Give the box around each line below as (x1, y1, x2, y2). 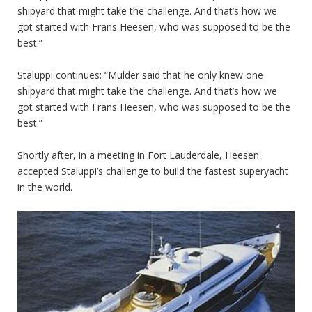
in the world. (17, 180, 72, 194)
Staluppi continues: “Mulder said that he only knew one (17, 68, 263, 81)
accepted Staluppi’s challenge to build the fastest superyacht (17, 164, 288, 178)
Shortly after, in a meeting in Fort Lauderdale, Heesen (17, 148, 259, 162)
